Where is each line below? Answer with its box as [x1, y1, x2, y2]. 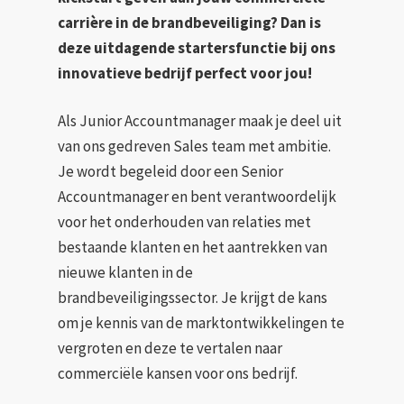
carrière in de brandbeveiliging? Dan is [58, 12, 322, 32]
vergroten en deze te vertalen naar [58, 338, 283, 359]
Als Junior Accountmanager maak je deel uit [58, 111, 343, 132]
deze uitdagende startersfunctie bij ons [58, 37, 336, 58]
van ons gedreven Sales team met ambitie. [58, 136, 332, 157]
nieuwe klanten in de [58, 262, 194, 283]
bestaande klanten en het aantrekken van [58, 237, 328, 258]
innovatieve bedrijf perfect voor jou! [58, 62, 313, 83]
